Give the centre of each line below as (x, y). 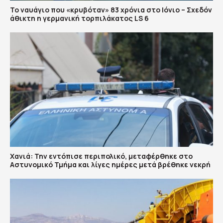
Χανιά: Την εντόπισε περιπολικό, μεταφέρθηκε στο (101, 156)
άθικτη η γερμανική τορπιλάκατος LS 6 (79, 18)
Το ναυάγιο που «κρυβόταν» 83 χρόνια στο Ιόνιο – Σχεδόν (111, 10)
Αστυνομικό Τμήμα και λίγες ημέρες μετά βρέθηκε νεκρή (110, 164)
